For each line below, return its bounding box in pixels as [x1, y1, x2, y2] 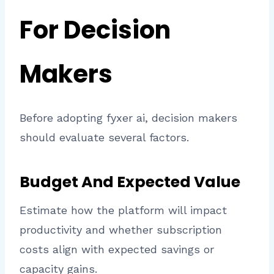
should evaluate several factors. [20, 131, 189, 144]
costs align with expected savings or [20, 243, 214, 256]
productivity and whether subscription [20, 223, 222, 237]
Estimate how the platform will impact [20, 204, 227, 217]
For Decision [20, 13, 171, 48]
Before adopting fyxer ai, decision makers [20, 111, 237, 125]
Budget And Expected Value [20, 171, 240, 193]
